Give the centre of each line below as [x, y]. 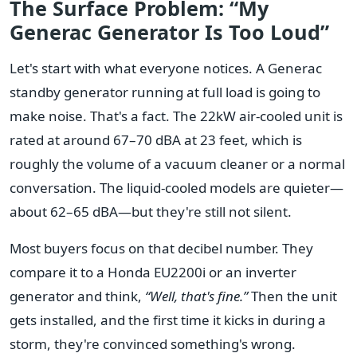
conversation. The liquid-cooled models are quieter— [177, 187]
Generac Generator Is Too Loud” [169, 31]
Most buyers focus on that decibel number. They [161, 248]
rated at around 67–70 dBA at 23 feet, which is [156, 139]
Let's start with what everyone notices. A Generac [166, 68]
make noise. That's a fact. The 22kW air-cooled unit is [176, 116]
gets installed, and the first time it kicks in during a [168, 320]
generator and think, [77, 296]
